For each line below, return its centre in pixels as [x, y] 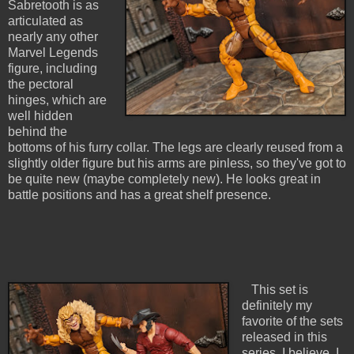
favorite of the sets [292, 322]
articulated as [45, 21]
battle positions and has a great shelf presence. [141, 195]
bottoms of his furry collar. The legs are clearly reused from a [175, 148]
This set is [275, 290]
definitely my [277, 306]
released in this [284, 337]
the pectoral [41, 85]
